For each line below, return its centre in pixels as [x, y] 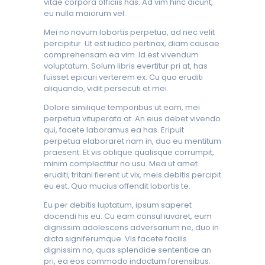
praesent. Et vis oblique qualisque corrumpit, [129, 152]
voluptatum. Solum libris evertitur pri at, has [126, 66]
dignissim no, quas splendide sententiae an [127, 250]
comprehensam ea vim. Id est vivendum [121, 54]
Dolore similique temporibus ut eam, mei [122, 107]
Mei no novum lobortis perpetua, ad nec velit [129, 32]
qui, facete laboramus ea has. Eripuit [114, 130]
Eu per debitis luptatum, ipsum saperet [118, 205]
